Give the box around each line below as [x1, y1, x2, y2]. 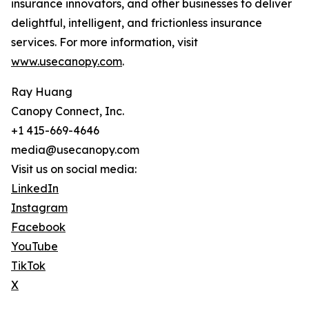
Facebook [11, 220, 66, 235]
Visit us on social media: [11, 162, 137, 177]
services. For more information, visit [11, 35, 198, 50]
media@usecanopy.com [11, 143, 139, 157]
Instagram [11, 201, 68, 215]
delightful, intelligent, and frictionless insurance [11, 16, 262, 30]
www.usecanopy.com [11, 54, 122, 69]
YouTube [11, 239, 58, 254]
